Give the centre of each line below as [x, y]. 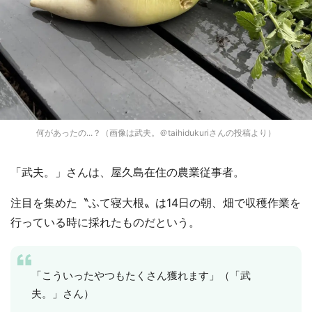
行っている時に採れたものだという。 [105, 222]
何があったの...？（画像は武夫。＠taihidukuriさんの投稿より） [156, 132]
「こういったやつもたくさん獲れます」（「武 [141, 275]
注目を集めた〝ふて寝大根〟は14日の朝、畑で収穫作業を [156, 202]
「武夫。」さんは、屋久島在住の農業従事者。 [127, 172]
